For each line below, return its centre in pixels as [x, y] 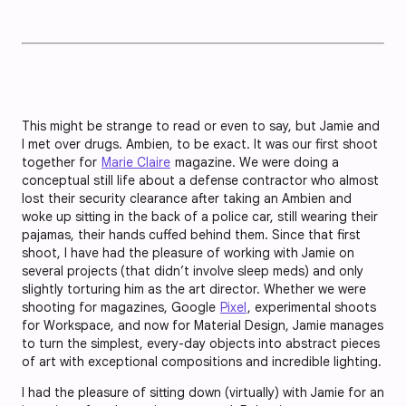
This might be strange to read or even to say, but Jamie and [201, 126]
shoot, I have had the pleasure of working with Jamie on [188, 253]
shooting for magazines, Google [121, 307]
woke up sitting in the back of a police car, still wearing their [200, 217]
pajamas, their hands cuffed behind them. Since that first [191, 235]
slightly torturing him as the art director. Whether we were [194, 289]
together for [61, 162]
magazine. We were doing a [255, 162]
